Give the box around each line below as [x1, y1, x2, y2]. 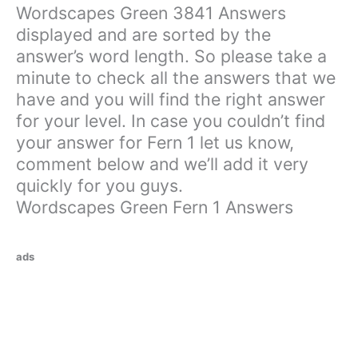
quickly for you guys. [16, 175, 183, 197]
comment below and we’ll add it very [16, 153, 308, 175]
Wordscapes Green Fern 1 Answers [16, 197, 293, 218]
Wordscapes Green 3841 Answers [16, 2, 286, 24]
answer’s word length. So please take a [16, 46, 327, 67]
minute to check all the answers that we [16, 67, 336, 89]
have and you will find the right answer [16, 89, 325, 110]
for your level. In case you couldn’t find [16, 110, 325, 132]
